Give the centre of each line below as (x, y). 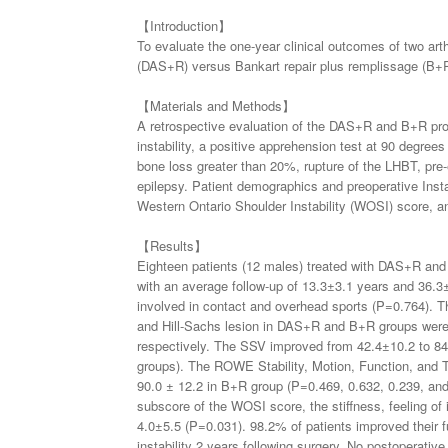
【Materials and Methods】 (216, 106)
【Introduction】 (184, 26)
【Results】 (172, 246)
